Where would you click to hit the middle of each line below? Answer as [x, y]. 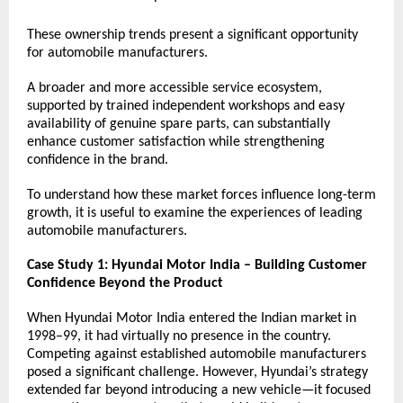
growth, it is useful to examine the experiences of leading [195, 213]
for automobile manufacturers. [117, 54]
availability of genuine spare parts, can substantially [179, 124]
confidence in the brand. [98, 160]
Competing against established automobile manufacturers [197, 354]
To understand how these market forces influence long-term [201, 195]
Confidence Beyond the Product [125, 284]
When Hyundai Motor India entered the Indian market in [192, 318]
